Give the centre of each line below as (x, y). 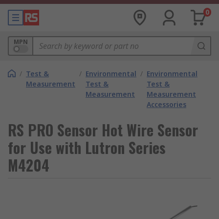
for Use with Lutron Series (87, 147)
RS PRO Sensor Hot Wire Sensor (103, 130)
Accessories (166, 104)
